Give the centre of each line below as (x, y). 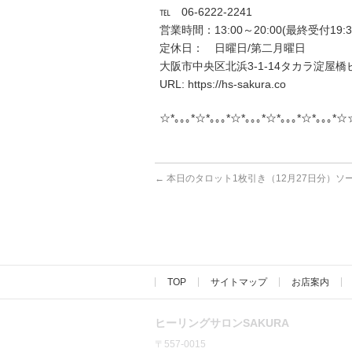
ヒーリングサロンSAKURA (222, 323)
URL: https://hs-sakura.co (223, 84)
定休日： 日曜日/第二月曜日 (233, 48)
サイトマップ (239, 282)
